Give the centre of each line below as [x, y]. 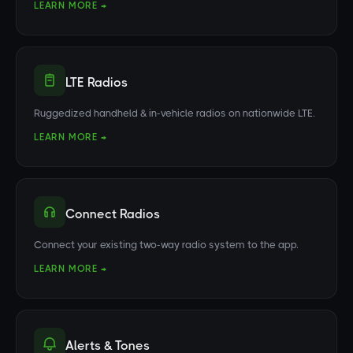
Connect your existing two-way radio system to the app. [166, 245]
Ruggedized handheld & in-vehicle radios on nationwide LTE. [175, 113]
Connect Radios [113, 214]
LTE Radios [97, 82]
